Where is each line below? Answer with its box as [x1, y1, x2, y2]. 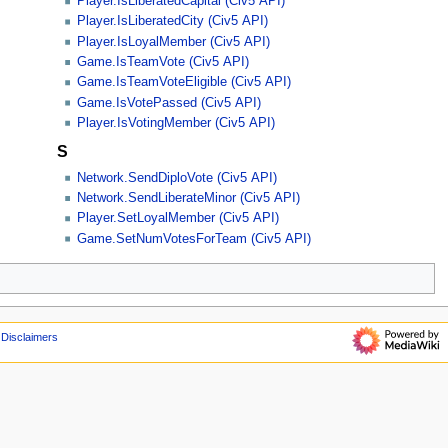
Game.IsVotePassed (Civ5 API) [77, 95, 262, 110]
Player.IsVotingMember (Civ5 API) [77, 115, 276, 130]
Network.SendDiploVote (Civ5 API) [77, 170, 278, 185]
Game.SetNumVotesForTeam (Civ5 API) [77, 231, 312, 246]
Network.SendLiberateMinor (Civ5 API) [77, 191, 301, 206]
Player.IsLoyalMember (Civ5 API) [77, 34, 271, 49]
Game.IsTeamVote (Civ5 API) [77, 54, 250, 69]
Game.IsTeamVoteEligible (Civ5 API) [77, 75, 292, 90]
